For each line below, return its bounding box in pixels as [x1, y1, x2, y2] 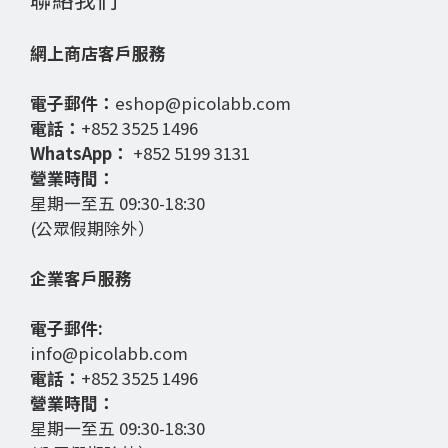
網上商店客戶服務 [30, 41, 166, 66]
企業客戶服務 [30, 266, 132, 291]
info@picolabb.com [30, 341, 188, 366]
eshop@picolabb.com [115, 91, 291, 116]
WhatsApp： [30, 141, 133, 166]
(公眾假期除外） [30, 216, 155, 241]
